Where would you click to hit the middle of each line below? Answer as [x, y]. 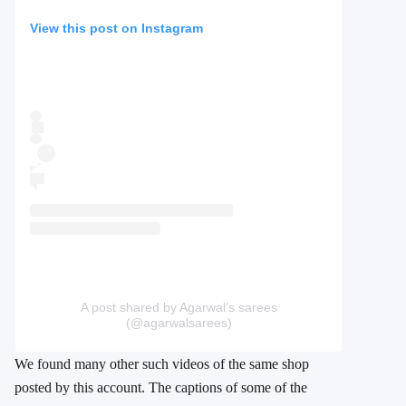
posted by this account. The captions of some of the [161, 388]
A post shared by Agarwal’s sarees [179, 308]
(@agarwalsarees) [179, 323]
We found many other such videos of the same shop [162, 364]
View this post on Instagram [116, 28]
